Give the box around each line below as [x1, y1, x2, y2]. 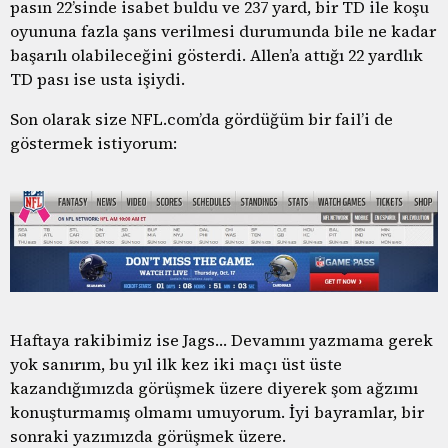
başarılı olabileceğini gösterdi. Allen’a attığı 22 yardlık [10, 43, 423, 66]
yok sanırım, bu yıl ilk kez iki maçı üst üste [10, 352, 342, 375]
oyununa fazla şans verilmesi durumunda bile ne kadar [10, 19, 436, 42]
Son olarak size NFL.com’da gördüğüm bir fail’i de [10, 107, 393, 130]
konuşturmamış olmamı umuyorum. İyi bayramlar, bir [10, 400, 424, 423]
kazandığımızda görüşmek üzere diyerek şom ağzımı [10, 376, 418, 399]
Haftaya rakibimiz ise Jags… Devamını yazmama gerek [10, 328, 433, 351]
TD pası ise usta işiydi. [10, 67, 185, 90]
